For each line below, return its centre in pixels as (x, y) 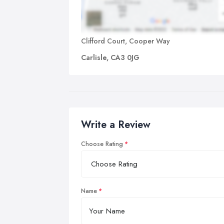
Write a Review (116, 124)
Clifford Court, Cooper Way (125, 41)
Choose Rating (102, 144)
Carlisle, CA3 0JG (110, 57)
